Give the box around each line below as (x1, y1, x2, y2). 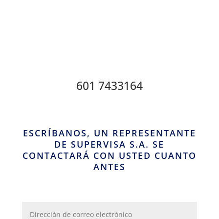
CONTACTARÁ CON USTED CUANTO (22, 149, 197, 161)
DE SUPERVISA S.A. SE (54, 138, 165, 150)
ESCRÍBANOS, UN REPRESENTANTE (22, 127, 196, 139)
